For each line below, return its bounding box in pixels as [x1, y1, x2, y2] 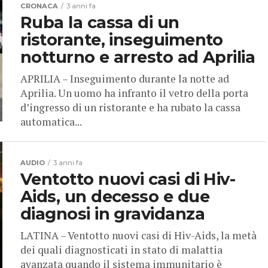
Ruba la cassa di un [20, 13, 179, 33]
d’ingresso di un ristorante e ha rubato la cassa [20, 100, 240, 115]
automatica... [20, 115, 82, 129]
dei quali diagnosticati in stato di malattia [20, 243, 223, 257]
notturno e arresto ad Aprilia [20, 47, 255, 68]
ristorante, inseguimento [20, 30, 223, 50]
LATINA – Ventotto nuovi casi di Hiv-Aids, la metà [20, 229, 257, 243]
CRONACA [20, 2, 58, 11]
